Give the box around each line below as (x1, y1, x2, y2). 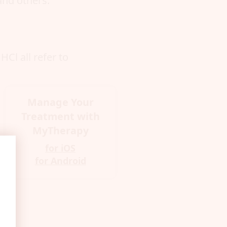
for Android (34, 154, 86, 167)
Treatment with (21, 109, 100, 124)
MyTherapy (32, 124, 89, 138)
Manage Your (27, 95, 94, 109)
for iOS (45, 141, 76, 154)
